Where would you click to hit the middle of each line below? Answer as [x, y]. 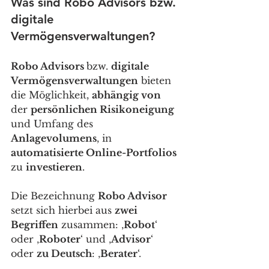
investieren [54, 167]
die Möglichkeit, [51, 95]
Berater [119, 254]
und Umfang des [53, 124]
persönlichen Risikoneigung [102, 110]
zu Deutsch [64, 254]
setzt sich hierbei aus [63, 210]
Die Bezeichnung [54, 196]
